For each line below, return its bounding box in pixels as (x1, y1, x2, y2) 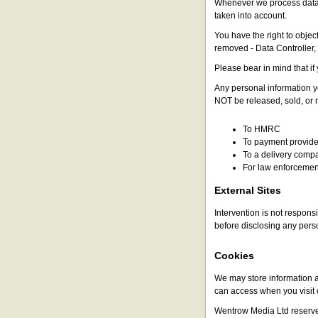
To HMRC (243, 124, 280, 135)
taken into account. (214, 11, 287, 21)
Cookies (214, 250, 254, 262)
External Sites (214, 185, 281, 197)
